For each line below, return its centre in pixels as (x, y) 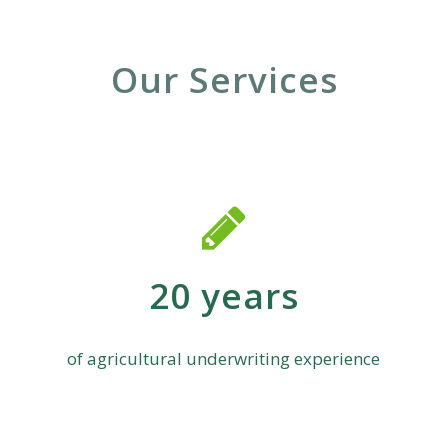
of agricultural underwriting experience (224, 358)
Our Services (224, 79)
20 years (223, 295)
